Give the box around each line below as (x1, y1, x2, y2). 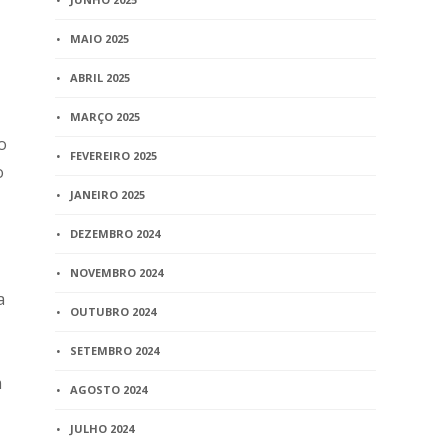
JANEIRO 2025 (70, 187, 146, 202)
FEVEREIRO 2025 (70, 148, 158, 163)
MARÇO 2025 (70, 109, 141, 124)
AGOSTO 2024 (70, 382, 148, 397)
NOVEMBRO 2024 (70, 265, 164, 280)
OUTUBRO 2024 (70, 304, 157, 319)
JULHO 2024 (70, 421, 135, 436)
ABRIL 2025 (70, 70, 131, 85)
